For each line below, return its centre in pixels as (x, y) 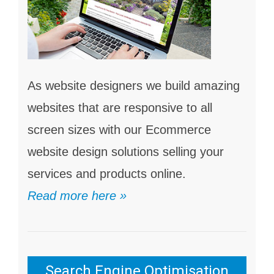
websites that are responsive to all (120, 107)
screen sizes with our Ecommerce (119, 129)
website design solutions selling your (126, 151)
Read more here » (77, 195)
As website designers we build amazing (134, 85)
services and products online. (107, 173)
